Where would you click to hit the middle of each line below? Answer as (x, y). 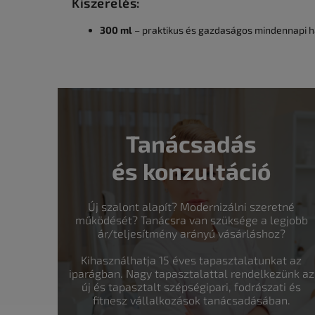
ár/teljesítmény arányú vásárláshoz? (191, 233)
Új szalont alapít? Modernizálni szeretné (191, 206)
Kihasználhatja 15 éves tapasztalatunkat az (191, 259)
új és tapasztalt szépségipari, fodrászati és (191, 286)
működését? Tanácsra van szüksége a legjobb (191, 219)
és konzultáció (191, 171)
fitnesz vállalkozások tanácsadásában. (191, 300)
